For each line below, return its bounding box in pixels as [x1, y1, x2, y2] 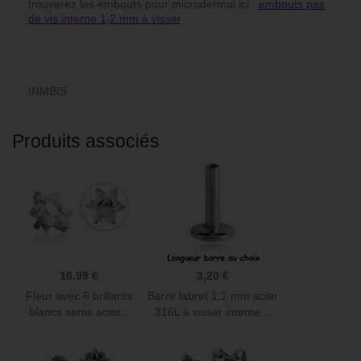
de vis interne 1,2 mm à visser [28, 12, 180, 26]
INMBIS [28, 85, 67, 98]
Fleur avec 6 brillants [26, 289, 132, 303]
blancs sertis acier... [28, 305, 130, 319]
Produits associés [12, 131, 160, 152]
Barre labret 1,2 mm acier [147, 289, 278, 303]
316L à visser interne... [155, 305, 271, 319]
